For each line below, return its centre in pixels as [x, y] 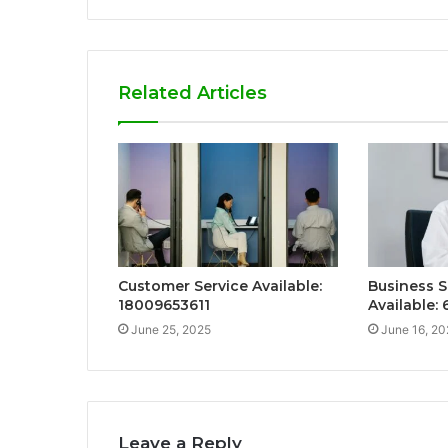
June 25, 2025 [171, 330]
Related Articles [192, 93]
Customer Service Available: [220, 286]
